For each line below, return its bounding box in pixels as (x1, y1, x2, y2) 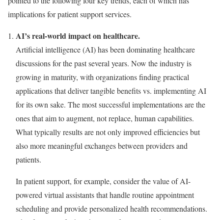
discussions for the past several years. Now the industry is (16, 58, 192, 69)
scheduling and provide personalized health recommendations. (16, 203, 207, 214)
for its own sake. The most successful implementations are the (16, 99, 205, 110)
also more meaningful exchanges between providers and (16, 140, 188, 151)
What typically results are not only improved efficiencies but (16, 127, 200, 137)
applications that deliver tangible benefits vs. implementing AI (16, 85, 206, 96)
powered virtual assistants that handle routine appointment (16, 190, 194, 200)
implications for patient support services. (8, 9, 132, 20)
